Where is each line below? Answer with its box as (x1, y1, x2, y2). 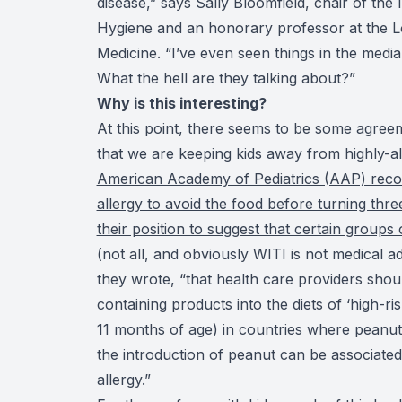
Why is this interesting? (96, 93, 267, 112)
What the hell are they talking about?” (96, 68, 355, 87)
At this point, (96, 118, 188, 137)
